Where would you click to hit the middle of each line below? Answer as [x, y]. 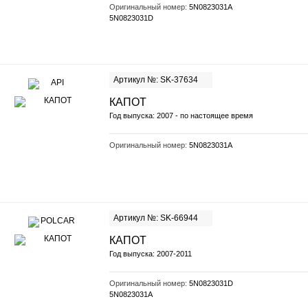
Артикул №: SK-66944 [156, 218]
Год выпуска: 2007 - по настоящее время [181, 115]
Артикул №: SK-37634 [156, 80]
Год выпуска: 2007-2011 [151, 254]
